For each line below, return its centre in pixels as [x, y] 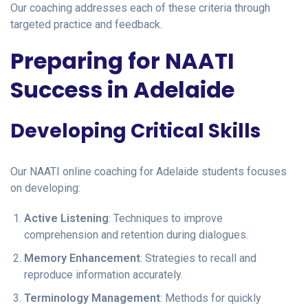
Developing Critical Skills [135, 131]
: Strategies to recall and [198, 258]
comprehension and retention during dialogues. [136, 234]
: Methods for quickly [211, 298]
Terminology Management [92, 298]
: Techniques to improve [166, 218]
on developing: [45, 188]
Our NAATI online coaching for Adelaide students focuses [148, 171]
